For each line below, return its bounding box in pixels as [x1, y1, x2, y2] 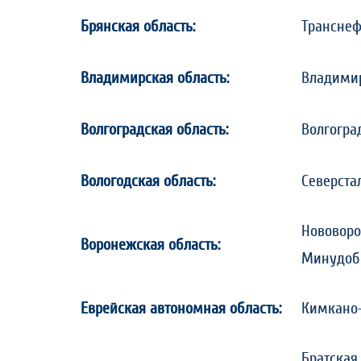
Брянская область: [81, 19, 195, 35]
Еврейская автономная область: [81, 301, 281, 317]
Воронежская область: [81, 237, 220, 253]
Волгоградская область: [81, 122, 228, 138]
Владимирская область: [81, 70, 229, 86]
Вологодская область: [81, 173, 215, 189]
